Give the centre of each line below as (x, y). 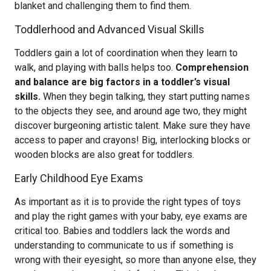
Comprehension (212, 67)
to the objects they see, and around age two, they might (131, 111)
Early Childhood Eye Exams (79, 178)
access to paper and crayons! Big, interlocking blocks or (132, 140)
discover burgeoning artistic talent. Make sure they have (132, 126)
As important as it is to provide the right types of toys (128, 202)
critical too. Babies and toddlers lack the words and (122, 231)
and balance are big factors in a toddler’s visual (122, 82)
